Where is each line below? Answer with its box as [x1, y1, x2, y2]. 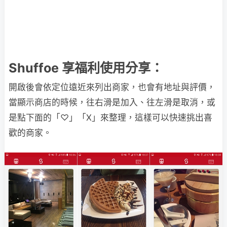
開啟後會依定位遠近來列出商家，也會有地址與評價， [9, 82, 215, 92]
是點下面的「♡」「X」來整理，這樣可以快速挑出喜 [9, 112, 212, 123]
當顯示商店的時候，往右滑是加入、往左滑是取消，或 [9, 97, 215, 107]
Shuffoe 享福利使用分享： [9, 60, 163, 75]
